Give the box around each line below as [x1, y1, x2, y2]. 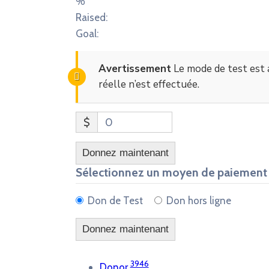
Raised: [75, 11, 107, 23]
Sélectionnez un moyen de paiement [75, 165, 267, 180]
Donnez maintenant [82, 147, 169, 159]
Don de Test [87, 195, 143, 207]
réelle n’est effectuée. [98, 77, 199, 91]
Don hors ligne [166, 195, 232, 207]
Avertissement [98, 62, 171, 76]
